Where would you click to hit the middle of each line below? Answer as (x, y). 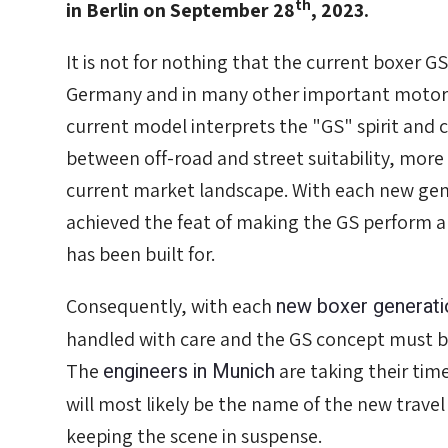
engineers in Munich (189, 372)
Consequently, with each (171, 306)
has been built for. (140, 254)
